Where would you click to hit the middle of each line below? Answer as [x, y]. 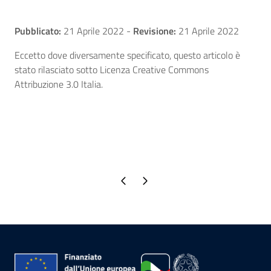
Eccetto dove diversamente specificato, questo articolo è [127, 55]
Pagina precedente [123, 180]
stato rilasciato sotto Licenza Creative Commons [112, 69]
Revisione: [155, 31]
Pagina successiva [144, 180]
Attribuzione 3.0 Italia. [59, 84]
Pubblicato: [38, 31]
